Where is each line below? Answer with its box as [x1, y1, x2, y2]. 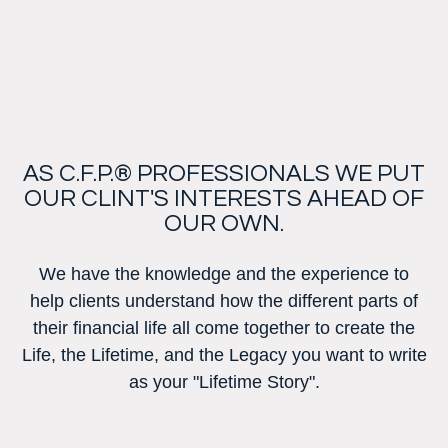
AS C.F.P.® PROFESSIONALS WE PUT [23, 161, 425, 186]
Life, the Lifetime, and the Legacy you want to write [21, 345, 427, 365]
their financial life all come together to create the [33, 318, 415, 338]
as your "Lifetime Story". [128, 372, 320, 392]
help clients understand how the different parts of [30, 291, 418, 311]
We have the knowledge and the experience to [39, 264, 409, 284]
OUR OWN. [164, 211, 284, 236]
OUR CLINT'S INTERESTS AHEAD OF [24, 186, 424, 211]
